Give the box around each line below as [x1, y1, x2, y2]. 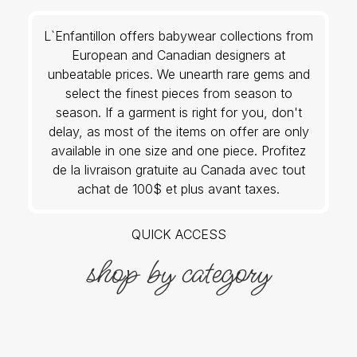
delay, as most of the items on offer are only [48, 123, 309, 139]
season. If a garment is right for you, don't [55, 104, 302, 120]
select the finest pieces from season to [65, 84, 292, 101]
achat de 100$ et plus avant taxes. [77, 180, 280, 197]
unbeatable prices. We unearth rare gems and [47, 65, 310, 82]
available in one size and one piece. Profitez [51, 142, 306, 159]
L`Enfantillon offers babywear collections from [44, 27, 313, 44]
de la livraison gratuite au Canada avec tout [52, 161, 305, 178]
